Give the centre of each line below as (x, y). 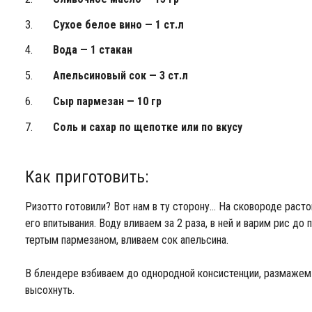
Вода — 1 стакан (92, 50)
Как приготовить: (86, 177)
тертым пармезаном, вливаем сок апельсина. (126, 240)
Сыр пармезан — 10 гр (107, 102)
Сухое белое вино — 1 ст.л (118, 24)
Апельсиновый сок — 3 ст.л (120, 76)
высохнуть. (49, 290)
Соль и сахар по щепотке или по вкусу (147, 127)
